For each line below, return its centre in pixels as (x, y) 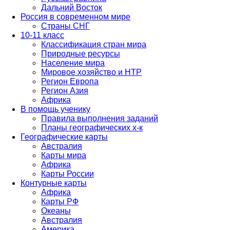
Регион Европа (70, 81)
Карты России (68, 174)
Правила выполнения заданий (100, 118)
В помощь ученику (55, 109)
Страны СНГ (65, 26)
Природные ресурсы (81, 54)
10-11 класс (42, 35)
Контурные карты (54, 183)
